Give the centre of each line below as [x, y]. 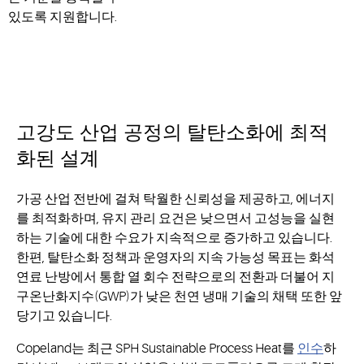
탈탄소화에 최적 [258, 134]
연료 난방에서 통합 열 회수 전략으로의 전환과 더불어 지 [175, 277]
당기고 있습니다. [64, 316]
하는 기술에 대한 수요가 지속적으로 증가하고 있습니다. [174, 238]
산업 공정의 [128, 134]
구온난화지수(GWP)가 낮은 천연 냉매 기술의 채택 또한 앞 [179, 296]
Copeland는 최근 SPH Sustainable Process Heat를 [157, 348]
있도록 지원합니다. [63, 17]
